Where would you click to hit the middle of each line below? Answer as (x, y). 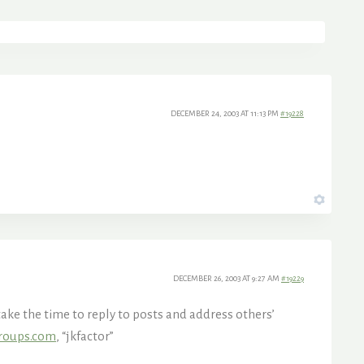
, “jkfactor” (85, 336)
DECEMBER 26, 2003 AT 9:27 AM (227, 278)
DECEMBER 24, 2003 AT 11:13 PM (225, 113)
